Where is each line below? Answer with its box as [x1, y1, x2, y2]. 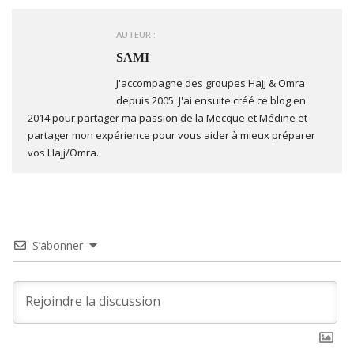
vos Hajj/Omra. [28, 145, 99, 160]
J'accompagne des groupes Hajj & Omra [116, 76, 305, 91]
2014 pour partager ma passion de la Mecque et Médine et [28, 111, 307, 126]
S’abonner [32, 238, 83, 254]
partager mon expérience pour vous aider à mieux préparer [28, 128, 315, 143]
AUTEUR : [116, 28, 156, 41]
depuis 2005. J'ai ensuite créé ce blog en [116, 93, 306, 108]
